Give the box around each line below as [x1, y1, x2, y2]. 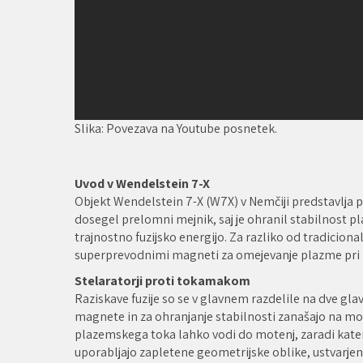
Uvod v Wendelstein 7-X [75, 174, 210, 192]
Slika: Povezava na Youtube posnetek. [75, 119, 277, 137]
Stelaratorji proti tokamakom [75, 271, 250, 289]
